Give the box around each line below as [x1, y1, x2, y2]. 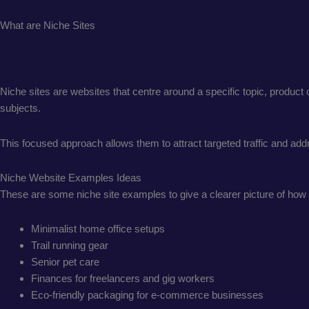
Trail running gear [31, 239, 108, 251]
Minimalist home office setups [31, 223, 165, 235]
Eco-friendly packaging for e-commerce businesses [31, 289, 263, 301]
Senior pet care [31, 256, 99, 268]
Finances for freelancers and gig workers [31, 272, 215, 284]
